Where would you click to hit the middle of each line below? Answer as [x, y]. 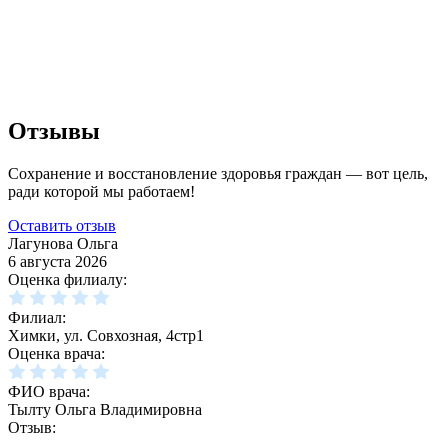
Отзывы [54, 131]
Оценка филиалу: [67, 280]
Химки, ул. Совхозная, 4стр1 [106, 336]
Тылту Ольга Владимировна [105, 410]
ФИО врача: [49, 392]
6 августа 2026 [57, 262]
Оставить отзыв [62, 226]
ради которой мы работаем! [101, 192]
